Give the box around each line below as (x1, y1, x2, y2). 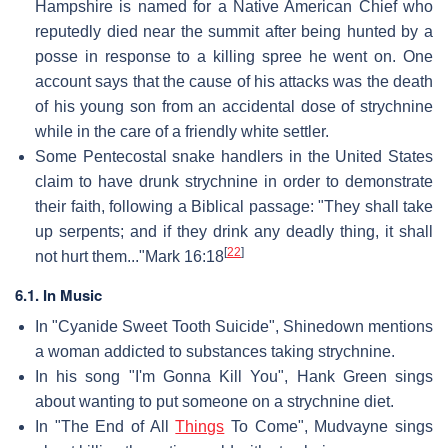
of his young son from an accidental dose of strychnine (35, 97, 433, 115)
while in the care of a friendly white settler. (35, 122, 329, 140)
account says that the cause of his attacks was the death (35, 72, 433, 90)
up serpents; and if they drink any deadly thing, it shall (35, 222, 433, 240)
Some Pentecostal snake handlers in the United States (35, 147, 433, 165)
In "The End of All (35, 417, 176, 435)
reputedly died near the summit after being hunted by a (35, 22, 433, 40)
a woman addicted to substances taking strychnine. (35, 342, 395, 360)
